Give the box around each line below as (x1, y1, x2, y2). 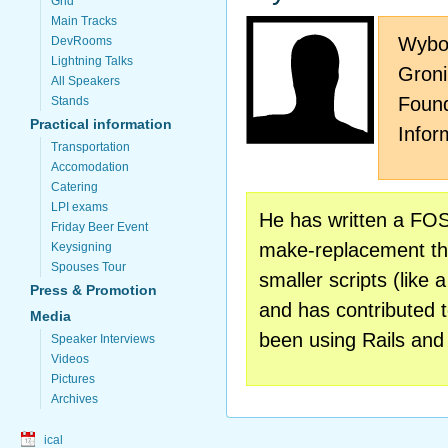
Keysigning (51, 240, 112, 254)
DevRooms (51, 34, 112, 48)
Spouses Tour (51, 260, 126, 274)
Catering (51, 180, 98, 194)
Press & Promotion (30, 282, 157, 298)
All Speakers (51, 74, 120, 88)
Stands (51, 94, 89, 108)
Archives (51, 392, 98, 406)
